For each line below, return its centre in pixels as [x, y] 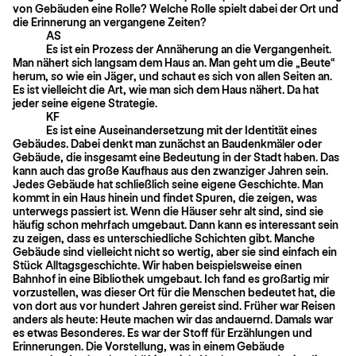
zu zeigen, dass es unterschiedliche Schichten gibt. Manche [164, 238]
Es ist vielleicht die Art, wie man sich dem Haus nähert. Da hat [166, 89]
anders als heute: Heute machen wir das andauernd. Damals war [173, 319]
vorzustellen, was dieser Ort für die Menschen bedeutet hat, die [174, 292]
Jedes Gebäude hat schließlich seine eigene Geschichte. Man [168, 184]
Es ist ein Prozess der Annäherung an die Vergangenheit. [189, 48]
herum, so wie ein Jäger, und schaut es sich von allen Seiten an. [172, 75]
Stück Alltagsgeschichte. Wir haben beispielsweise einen [157, 265]
